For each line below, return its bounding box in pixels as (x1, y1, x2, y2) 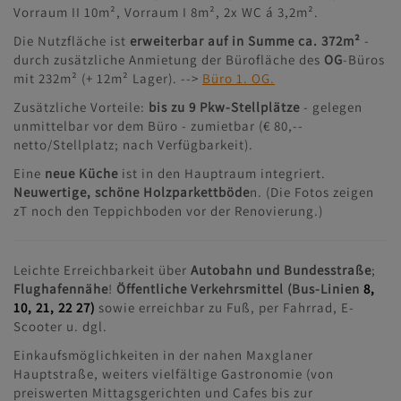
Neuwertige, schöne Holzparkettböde (13, 183, 250, 200)
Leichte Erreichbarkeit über (13, 260, 191, 278)
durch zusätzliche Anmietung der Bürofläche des (13, 50, 324, 68)
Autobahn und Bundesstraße (191, 260, 371, 278)
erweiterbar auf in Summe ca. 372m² (126, 31, 364, 49)
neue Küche (41, 164, 118, 182)
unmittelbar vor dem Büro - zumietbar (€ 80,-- (13, 116, 303, 134)
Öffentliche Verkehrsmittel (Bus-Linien (116, 279, 360, 297)
